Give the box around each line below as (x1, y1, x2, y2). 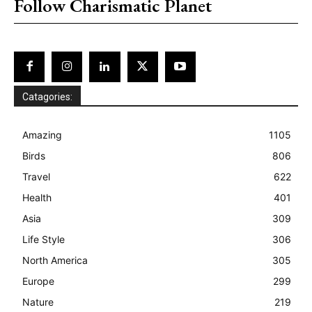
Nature (22, 295, 54, 308)
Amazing (22, 128, 62, 141)
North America (22, 253, 88, 266)
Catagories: (22, 91, 72, 102)
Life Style (22, 233, 65, 245)
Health (22, 191, 52, 203)
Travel (22, 170, 50, 182)
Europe (22, 274, 54, 287)
